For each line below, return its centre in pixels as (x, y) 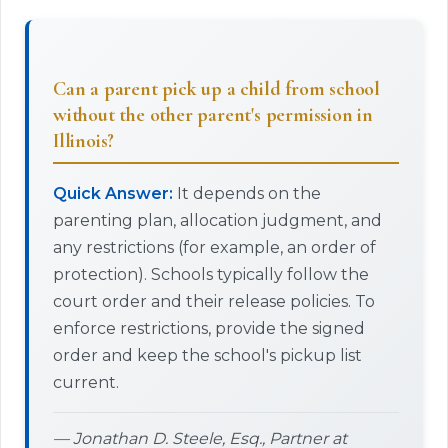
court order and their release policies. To (214, 301)
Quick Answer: (113, 193)
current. (86, 382)
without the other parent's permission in (213, 115)
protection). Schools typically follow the (211, 274)
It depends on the (247, 193)
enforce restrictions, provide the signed (209, 328)
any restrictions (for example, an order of (214, 247)
